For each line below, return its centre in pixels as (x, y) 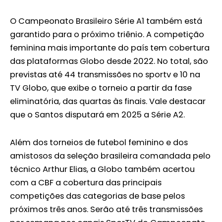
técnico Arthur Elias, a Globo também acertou (102, 169)
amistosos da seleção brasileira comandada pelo (110, 156)
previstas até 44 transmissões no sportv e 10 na (105, 75)
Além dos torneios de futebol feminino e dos (99, 142)
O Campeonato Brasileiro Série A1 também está (106, 21)
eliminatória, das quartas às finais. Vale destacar (108, 102)
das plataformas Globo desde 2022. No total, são (109, 61)
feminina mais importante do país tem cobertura (110, 48)
